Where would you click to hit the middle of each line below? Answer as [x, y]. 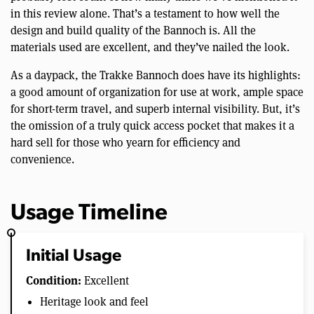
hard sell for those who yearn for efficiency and [125, 143]
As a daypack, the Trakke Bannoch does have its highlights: [156, 76]
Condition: [54, 280]
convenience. [42, 160]
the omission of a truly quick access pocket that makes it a [152, 126]
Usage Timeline [89, 214]
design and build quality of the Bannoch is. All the [133, 31]
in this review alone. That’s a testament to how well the [145, 14]
